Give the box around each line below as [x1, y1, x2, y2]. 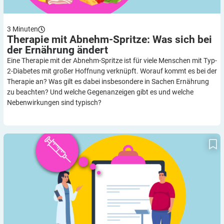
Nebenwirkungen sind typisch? [7, 98, 101, 107]
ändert [77, 44, 108, 56]
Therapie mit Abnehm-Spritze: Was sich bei [7, 33, 212, 46]
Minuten [12, 25, 38, 33]
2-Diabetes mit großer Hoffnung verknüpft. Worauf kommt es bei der [7, 67, 217, 75]
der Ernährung [7, 44, 77, 56]
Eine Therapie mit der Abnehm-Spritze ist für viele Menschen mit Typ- [7, 56, 217, 65]
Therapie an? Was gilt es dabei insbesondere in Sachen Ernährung [7, 77, 209, 86]
